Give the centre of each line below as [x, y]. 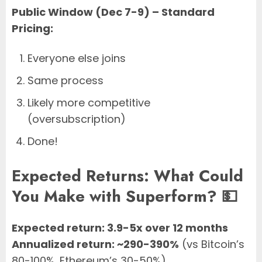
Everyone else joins [77, 58]
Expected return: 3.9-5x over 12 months [120, 227]
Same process [65, 80]
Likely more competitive [89, 102]
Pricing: [32, 28]
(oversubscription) [77, 119]
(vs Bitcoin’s [212, 244]
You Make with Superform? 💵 [125, 196]
